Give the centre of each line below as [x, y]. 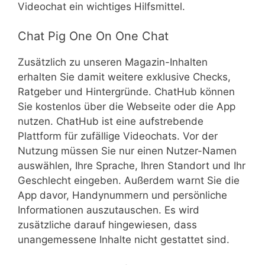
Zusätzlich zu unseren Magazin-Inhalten [113, 62]
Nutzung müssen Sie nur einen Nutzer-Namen [127, 151]
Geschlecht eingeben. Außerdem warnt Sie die [129, 181]
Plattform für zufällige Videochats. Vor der [118, 136]
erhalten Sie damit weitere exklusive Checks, [124, 77]
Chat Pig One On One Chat [93, 36]
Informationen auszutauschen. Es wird [109, 210]
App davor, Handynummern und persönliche [122, 195]
